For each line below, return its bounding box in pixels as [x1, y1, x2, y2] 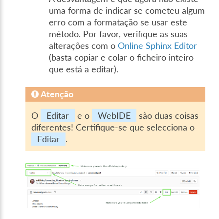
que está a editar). [49, 64, 119, 74]
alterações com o [49, 40, 118, 51]
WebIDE [98, 110, 131, 121]
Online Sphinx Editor [118, 40, 197, 51]
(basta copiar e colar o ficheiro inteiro [49, 52, 194, 63]
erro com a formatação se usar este [49, 17, 188, 27]
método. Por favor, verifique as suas [49, 28, 188, 39]
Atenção [41, 88, 74, 99]
